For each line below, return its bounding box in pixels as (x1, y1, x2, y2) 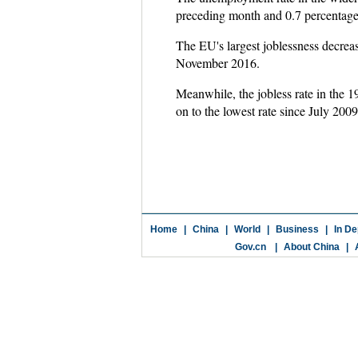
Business (275, 224, 319, 235)
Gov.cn (234, 241, 266, 253)
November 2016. (175, 54, 260, 71)
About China (283, 241, 340, 253)
